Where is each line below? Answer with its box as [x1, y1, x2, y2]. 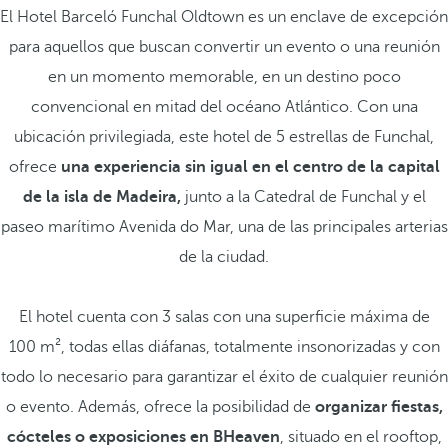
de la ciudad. [179, 248, 269, 266]
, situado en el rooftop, [279, 428, 442, 446]
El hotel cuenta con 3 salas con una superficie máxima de [18, 308, 430, 326]
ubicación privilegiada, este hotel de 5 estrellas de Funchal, [14, 128, 434, 146]
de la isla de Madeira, [22, 188, 181, 206]
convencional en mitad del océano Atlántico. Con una [30, 98, 418, 116]
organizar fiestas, [314, 398, 443, 416]
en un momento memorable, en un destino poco [47, 68, 401, 86]
